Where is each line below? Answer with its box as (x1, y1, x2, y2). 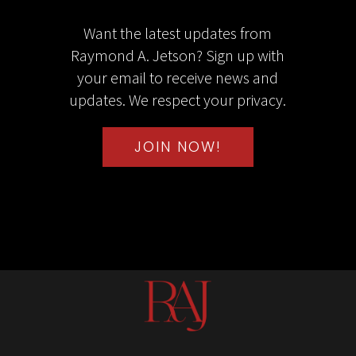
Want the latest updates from (83, 23, 273, 44)
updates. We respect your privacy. (69, 90, 287, 110)
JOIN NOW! (133, 137, 222, 157)
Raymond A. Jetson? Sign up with (71, 45, 285, 66)
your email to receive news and (77, 68, 279, 88)
